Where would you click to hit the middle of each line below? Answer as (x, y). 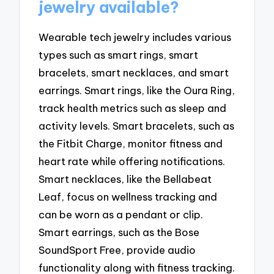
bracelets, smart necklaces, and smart (134, 72)
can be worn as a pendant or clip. (121, 214)
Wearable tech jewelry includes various (135, 37)
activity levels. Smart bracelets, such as (137, 125)
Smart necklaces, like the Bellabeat (125, 179)
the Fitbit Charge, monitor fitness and (131, 143)
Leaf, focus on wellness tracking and (128, 196)
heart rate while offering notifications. (132, 161)
